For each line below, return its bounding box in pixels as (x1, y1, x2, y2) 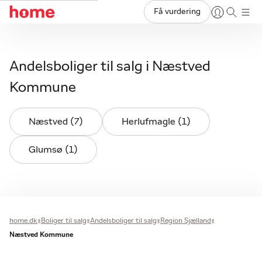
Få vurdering (154, 8, 201, 16)
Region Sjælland (160, 217, 211, 224)
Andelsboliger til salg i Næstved (9, 60, 211, 74)
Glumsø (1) (29, 145, 78, 154)
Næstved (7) (29, 117, 83, 126)
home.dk (9, 217, 37, 224)
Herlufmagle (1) (122, 117, 191, 126)
